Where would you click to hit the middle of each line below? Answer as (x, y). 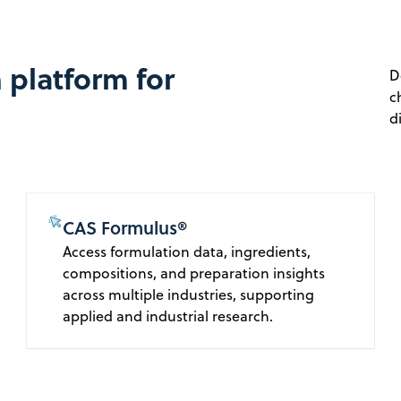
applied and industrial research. (168, 316)
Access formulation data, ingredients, (187, 252)
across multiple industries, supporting (189, 295)
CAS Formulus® (125, 228)
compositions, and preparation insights (194, 273)
